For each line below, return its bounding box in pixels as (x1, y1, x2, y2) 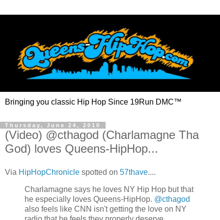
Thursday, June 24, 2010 (5, 122, 101, 128)
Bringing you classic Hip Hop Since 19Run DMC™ (5, 97, 182, 106)
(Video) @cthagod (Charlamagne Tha (5, 128, 199, 141)
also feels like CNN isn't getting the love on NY (25, 205, 187, 214)
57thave (120, 167, 148, 176)
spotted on (80, 167, 120, 176)
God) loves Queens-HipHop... (5, 141, 158, 155)
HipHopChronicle (19, 167, 80, 176)
